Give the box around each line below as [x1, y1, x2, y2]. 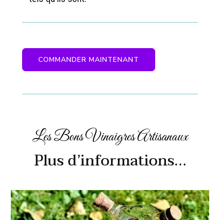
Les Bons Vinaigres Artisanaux [32, 127, 188, 146]
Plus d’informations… [34, 148, 186, 173]
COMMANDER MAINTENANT [38, 55, 139, 64]
